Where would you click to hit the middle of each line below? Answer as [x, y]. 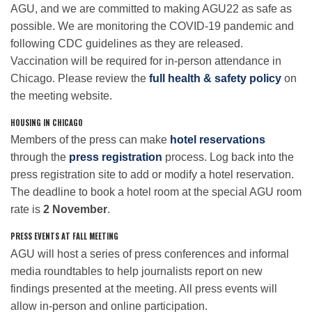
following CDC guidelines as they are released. [127, 43]
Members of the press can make [90, 140]
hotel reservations [218, 140]
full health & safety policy [215, 78]
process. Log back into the [228, 157]
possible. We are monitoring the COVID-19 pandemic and [152, 26]
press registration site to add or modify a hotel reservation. [152, 175]
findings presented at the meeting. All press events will [144, 288]
